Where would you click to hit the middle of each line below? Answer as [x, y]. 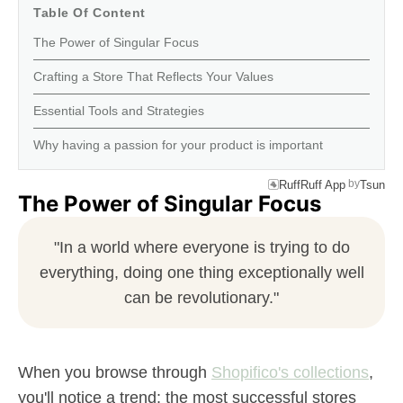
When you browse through [115, 372]
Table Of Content [90, 13]
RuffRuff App [312, 184]
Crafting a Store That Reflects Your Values [153, 76]
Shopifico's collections [290, 372]
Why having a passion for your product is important [178, 145]
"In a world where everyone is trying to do [201, 247]
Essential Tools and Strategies [119, 111]
